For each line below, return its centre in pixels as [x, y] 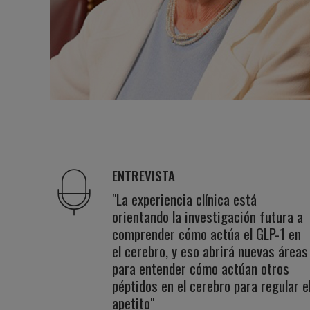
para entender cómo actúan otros [201, 268]
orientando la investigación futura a [208, 216]
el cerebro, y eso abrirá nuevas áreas [210, 251]
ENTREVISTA [144, 175]
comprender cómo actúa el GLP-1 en [207, 234]
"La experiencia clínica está [184, 199]
